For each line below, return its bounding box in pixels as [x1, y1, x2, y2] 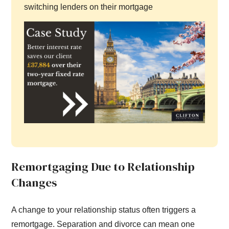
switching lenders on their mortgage [24, 3, 153, 12]
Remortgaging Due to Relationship [11, 158, 195, 175]
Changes [11, 174, 57, 191]
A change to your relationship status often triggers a [11, 205, 196, 215]
